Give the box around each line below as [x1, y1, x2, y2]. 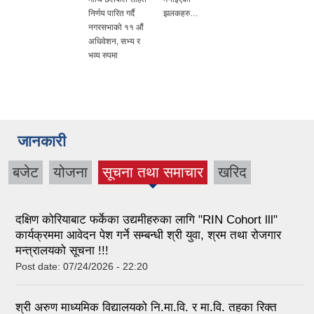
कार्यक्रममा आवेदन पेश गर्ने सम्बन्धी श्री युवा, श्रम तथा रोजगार [15, 228, 281, 242]
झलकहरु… [163, 8, 198, 19]
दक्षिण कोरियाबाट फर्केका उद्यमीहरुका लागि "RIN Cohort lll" [15, 212, 278, 226]
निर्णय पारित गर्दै [88, 8, 135, 19]
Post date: [15, 260, 63, 272]
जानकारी [18, 132, 66, 151]
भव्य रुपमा [88, 50, 118, 61]
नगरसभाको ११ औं [88, 22, 144, 33]
